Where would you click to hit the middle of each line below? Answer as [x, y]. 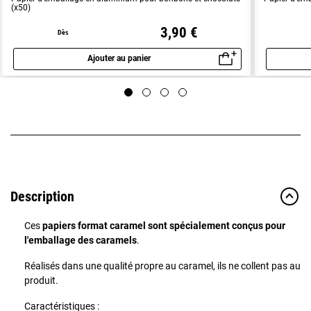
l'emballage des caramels [81, 240]
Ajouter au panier [119, 59]
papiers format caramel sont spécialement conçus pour [164, 225]
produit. [41, 280]
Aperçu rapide [163, 67]
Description [42, 196]
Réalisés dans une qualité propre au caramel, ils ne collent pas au [162, 266]
